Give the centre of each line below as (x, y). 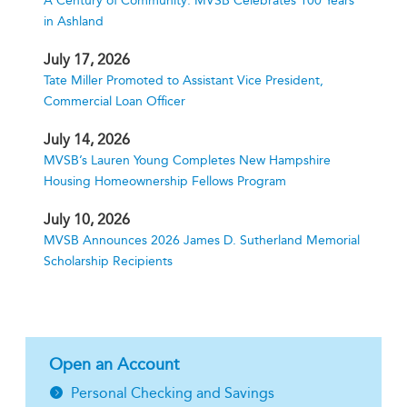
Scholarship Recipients (108, 261)
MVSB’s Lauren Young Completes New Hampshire (187, 160)
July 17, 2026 (87, 60)
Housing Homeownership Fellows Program (165, 181)
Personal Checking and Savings (173, 393)
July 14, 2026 (87, 139)
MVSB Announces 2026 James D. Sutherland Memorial (202, 240)
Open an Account (114, 364)
